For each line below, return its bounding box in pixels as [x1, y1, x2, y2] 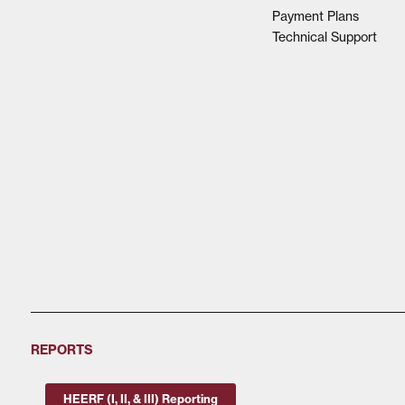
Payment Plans [271, 7, 359, 24]
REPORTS [30, 342, 93, 359]
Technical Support [271, 28, 377, 44]
